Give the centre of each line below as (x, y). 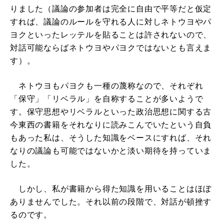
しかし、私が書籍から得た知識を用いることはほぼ (111, 189)
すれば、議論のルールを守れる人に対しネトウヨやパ (111, 22)
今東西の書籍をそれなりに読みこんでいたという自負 (111, 125)
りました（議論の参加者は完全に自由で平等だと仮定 (111, 9)
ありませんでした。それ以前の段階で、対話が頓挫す (111, 202)
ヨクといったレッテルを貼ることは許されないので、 (111, 35)
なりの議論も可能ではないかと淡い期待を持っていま (111, 151)
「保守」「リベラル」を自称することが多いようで (107, 99)
